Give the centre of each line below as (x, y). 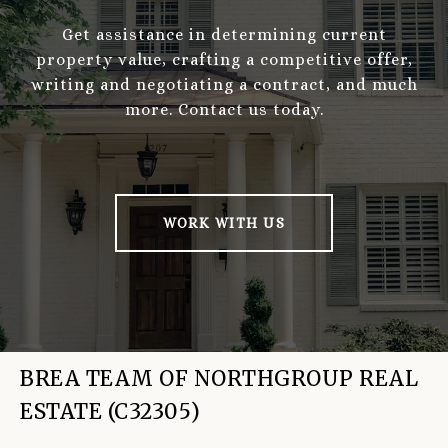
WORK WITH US (224, 222)
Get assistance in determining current (224, 34)
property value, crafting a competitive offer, (224, 59)
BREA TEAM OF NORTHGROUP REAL (219, 378)
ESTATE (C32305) (110, 411)
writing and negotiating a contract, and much (224, 84)
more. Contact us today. (224, 109)
